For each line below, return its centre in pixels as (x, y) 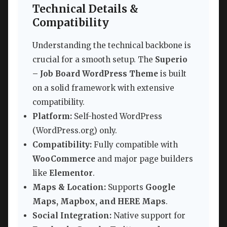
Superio (171, 60)
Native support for (148, 216)
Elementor (71, 173)
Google (160, 187)
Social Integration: (72, 216)
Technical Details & (85, 9)
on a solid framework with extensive (103, 88)
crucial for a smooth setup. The (94, 60)
